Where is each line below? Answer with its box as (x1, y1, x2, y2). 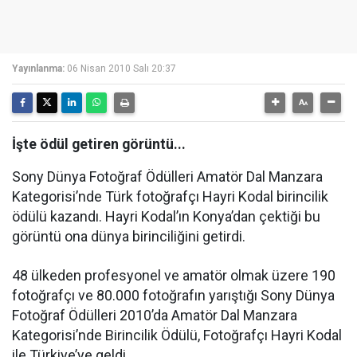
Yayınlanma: (12, 63, 65, 74)
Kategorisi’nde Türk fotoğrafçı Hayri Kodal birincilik (12, 188, 328, 205)
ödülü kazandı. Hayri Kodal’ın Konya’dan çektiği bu (12, 208, 320, 225)
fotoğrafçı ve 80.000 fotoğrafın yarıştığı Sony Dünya (12, 287, 335, 304)
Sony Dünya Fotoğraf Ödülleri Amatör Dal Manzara (12, 168, 323, 185)
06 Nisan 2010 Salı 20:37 (67, 63, 176, 74)
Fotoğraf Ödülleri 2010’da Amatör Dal (12, 307, 243, 324)
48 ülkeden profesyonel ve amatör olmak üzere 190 (12, 267, 335, 284)
